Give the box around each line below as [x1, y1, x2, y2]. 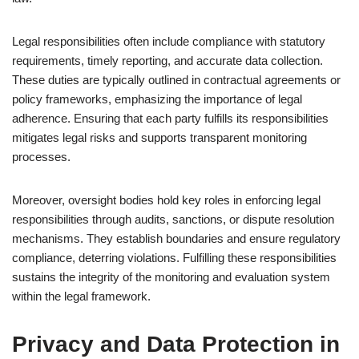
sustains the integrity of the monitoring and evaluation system [12, 270, 330, 284]
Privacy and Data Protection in [12, 332, 340, 357]
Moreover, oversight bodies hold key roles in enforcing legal [12, 193, 321, 207]
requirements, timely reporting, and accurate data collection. [12, 54, 323, 67]
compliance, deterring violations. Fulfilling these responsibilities [12, 251, 337, 264]
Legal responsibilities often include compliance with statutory [12, 34, 325, 48]
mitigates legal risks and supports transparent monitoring [12, 131, 307, 144]
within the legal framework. [12, 289, 151, 303]
